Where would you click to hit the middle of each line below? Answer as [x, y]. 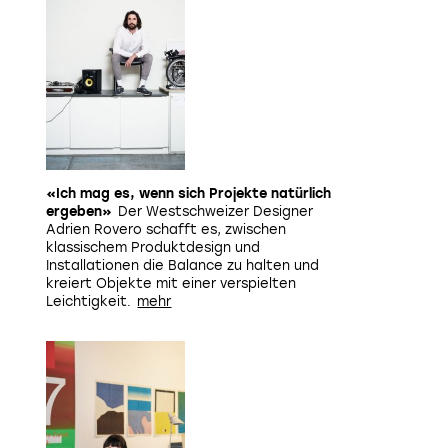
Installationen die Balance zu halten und [182, 265]
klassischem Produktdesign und [153, 247]
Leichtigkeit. [88, 301]
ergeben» [79, 211]
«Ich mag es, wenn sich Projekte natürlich [188, 193]
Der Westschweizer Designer [216, 211]
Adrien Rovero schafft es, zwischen [166, 229]
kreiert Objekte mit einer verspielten [171, 283]
